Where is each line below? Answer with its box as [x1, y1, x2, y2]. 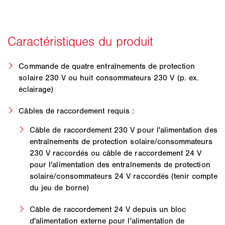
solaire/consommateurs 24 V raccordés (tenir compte [30, 171, 217, 181]
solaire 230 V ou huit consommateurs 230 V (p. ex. [19, 73, 199, 83]
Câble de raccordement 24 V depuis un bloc [30, 204, 186, 214]
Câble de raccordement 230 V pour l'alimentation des [30, 125, 217, 135]
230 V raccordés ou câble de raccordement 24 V [30, 148, 202, 158]
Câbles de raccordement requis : [19, 106, 134, 116]
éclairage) [19, 84, 53, 94]
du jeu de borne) [30, 183, 89, 193]
